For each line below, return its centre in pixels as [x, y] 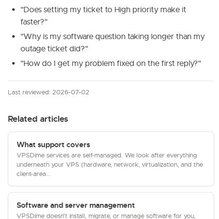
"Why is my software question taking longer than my [113, 37]
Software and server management [76, 205]
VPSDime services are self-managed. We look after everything [107, 155]
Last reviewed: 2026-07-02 [49, 92]
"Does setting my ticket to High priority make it [103, 10]
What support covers [53, 145]
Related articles [38, 119]
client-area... [33, 174]
